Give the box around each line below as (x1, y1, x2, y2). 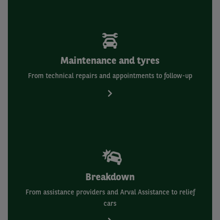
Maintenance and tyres (60, 55, 160, 66)
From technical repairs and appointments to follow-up (27, 72, 192, 80)
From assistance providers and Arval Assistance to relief (25, 188, 195, 196)
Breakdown (85, 171, 135, 183)
